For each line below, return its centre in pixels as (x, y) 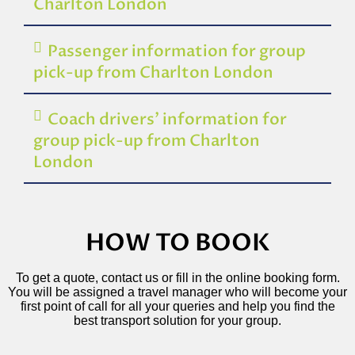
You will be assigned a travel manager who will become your (177, 292)
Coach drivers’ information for (167, 119)
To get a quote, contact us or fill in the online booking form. (177, 277)
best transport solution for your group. (177, 320)
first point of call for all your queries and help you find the (177, 306)
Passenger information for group (177, 51)
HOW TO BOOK (177, 242)
